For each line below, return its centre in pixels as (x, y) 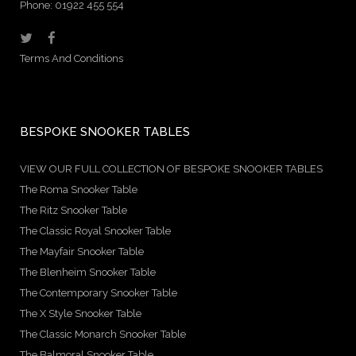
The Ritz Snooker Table (74, 211)
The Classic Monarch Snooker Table (103, 335)
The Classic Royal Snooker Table (95, 231)
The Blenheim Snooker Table (88, 273)
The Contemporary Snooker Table (99, 293)
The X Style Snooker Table (81, 314)
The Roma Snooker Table (79, 190)
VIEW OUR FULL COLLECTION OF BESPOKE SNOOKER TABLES (171, 169)
